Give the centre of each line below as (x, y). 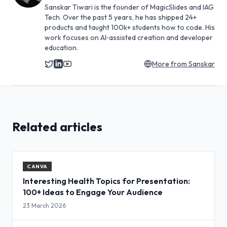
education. (61, 48)
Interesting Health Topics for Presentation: (106, 181)
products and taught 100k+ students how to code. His (130, 27)
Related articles (57, 127)
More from (170, 64)
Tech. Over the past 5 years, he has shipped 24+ (121, 17)
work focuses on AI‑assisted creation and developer (129, 37)
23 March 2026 (44, 205)
